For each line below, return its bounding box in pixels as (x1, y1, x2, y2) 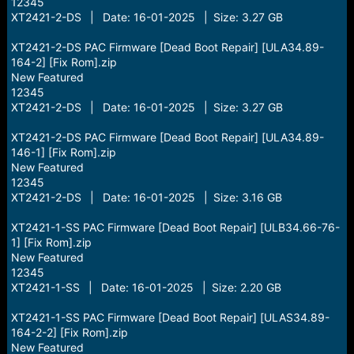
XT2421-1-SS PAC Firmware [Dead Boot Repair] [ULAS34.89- (10, 311, 330, 324)
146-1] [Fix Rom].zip (10, 145, 116, 159)
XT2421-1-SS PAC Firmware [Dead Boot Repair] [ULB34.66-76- (10, 220, 340, 234)
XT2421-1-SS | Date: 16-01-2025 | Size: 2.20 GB (10, 281, 281, 294)
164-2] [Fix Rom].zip (10, 55, 117, 69)
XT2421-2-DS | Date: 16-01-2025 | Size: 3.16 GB (10, 190, 282, 204)
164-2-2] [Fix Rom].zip (10, 326, 128, 339)
